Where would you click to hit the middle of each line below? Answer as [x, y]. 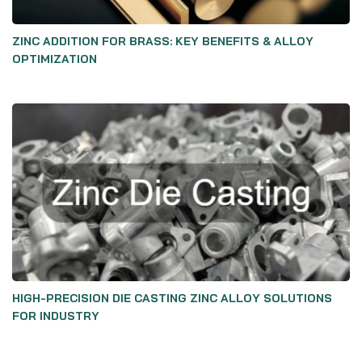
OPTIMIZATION [55, 59]
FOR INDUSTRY [56, 316]
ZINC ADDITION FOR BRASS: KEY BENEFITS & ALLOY [163, 41]
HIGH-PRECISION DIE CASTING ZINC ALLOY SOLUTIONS [172, 298]
